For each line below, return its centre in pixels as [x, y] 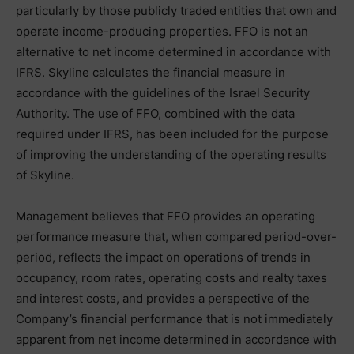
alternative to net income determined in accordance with [173, 52]
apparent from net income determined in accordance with [176, 339]
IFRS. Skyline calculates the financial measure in [151, 72]
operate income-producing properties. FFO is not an [162, 31]
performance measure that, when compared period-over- [176, 237]
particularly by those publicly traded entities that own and [176, 11]
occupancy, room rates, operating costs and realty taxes [171, 278]
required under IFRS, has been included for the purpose [172, 134]
